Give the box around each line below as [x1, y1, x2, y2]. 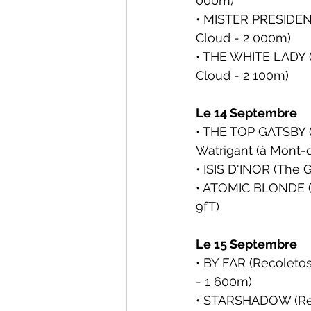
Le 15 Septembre [196, 237, 297, 251]
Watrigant [196, 143, 256, 158]
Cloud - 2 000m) [196, 31, 291, 45]
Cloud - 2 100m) [196, 68, 289, 83]
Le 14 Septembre [196, 106, 297, 120]
